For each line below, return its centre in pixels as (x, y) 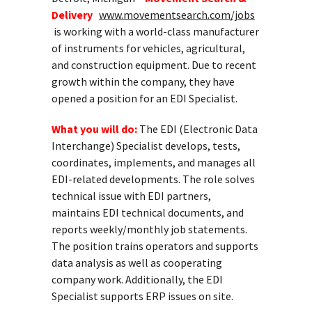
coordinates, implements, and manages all (154, 162)
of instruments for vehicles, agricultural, (148, 48)
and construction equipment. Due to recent (154, 65)
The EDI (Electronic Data (197, 129)
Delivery (74, 15)
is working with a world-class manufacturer (155, 31)
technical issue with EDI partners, (131, 196)
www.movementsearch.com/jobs (177, 15)
